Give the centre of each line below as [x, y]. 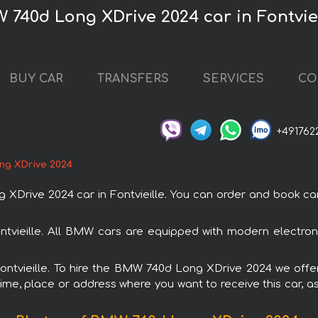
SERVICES [234, 79]
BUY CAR [36, 79]
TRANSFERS [133, 79]
